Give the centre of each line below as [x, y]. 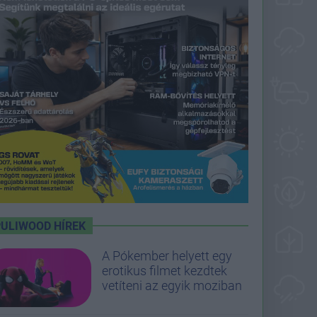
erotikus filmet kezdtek [165, 270]
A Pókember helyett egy [167, 255]
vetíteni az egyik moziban [172, 285]
